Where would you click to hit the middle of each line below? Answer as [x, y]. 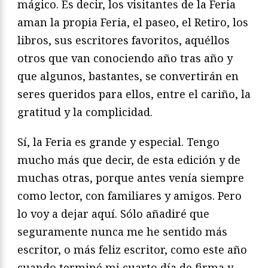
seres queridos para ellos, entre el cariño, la [134, 94]
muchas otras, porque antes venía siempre [131, 177]
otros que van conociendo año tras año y [125, 58]
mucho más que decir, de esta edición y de [129, 159]
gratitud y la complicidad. [85, 112]
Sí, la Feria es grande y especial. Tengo [118, 141]
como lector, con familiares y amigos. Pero [130, 195]
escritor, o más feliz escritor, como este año [132, 249]
